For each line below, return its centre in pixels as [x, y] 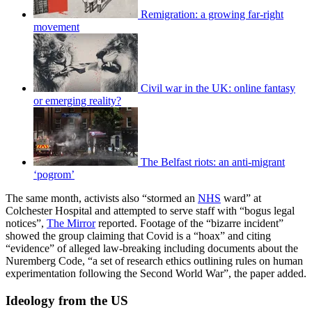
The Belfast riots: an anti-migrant [213, 162]
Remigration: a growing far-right [212, 15]
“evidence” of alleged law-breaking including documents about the [152, 249]
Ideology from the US [67, 300]
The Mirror [71, 224]
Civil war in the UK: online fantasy [218, 88]
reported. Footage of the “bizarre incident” [189, 224]
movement [56, 27]
